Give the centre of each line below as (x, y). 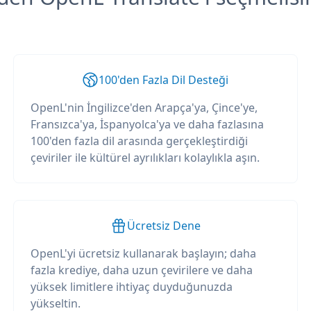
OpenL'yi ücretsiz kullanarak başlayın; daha (143, 253)
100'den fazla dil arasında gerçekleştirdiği (139, 141)
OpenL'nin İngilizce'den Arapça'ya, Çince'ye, (144, 108)
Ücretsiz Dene (163, 226)
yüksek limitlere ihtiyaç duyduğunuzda (131, 287)
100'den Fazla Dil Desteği (164, 80)
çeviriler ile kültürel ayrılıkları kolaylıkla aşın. (145, 158)
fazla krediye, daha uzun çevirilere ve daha (141, 270)
